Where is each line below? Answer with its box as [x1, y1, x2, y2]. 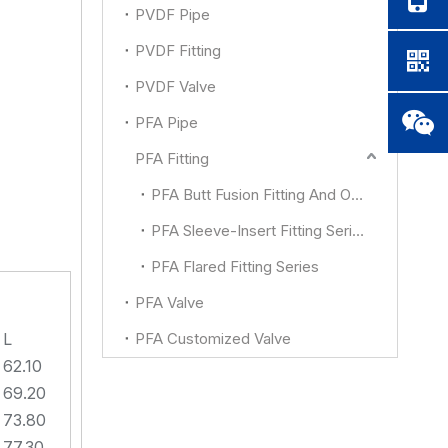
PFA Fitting [135, 149, 209, 168]
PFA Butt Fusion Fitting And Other [351, 185, 363, 204]
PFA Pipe [135, 113, 198, 132]
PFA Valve [135, 293, 204, 312]
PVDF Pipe [135, 5, 210, 24]
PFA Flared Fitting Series [151, 257, 319, 276]
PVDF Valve [135, 77, 216, 96]
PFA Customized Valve [135, 329, 291, 348]
